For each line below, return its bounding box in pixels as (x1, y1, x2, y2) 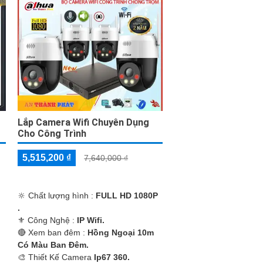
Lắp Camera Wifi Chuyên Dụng (18, 116, 150, 128)
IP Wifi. (77, 215, 105, 225)
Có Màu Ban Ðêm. (18, 240, 89, 249)
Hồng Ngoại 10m (87, 227, 154, 237)
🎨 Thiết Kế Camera (18, 252, 95, 262)
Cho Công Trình (18, 127, 87, 139)
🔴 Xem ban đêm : (18, 227, 88, 237)
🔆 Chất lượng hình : (18, 190, 96, 200)
